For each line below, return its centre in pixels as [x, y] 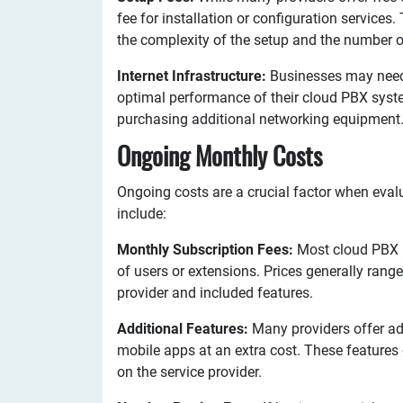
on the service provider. [189, 372]
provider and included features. [215, 293]
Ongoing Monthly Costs [219, 159]
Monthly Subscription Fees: [205, 250]
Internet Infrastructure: [192, 76]
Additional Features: [183, 329]
